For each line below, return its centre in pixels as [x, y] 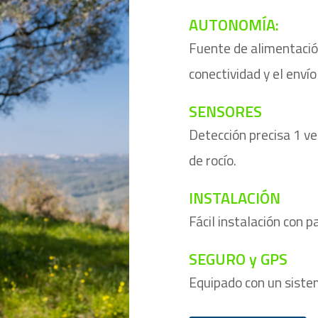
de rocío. [212, 160]
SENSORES [225, 111]
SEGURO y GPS [238, 259]
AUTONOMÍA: [234, 25]
